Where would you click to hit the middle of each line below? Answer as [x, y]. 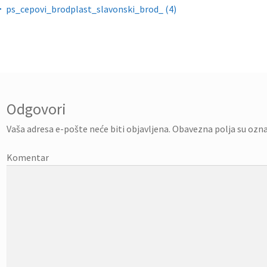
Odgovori [37, 109]
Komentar [28, 158]
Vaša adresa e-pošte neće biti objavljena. [89, 129]
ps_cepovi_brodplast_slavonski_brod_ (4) [91, 9]
